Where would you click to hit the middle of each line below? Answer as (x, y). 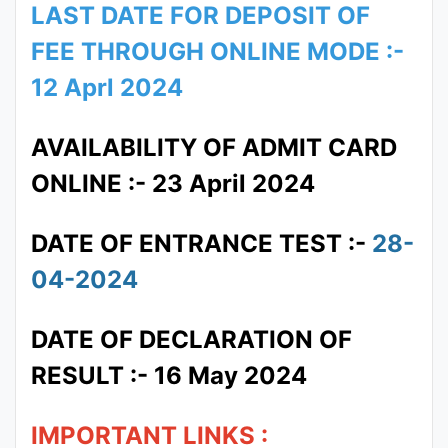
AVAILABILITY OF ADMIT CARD (214, 147)
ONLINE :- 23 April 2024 (173, 183)
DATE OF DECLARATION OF (191, 339)
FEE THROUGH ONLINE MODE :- (217, 51)
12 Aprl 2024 (107, 87)
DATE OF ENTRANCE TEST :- (198, 243)
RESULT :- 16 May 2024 (169, 375)
